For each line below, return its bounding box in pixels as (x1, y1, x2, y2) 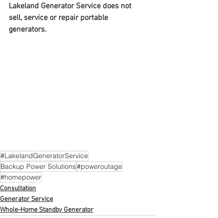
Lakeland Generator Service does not (9, 1, 133, 11)
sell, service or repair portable (9, 13, 110, 23)
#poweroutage (77, 162, 122, 171)
